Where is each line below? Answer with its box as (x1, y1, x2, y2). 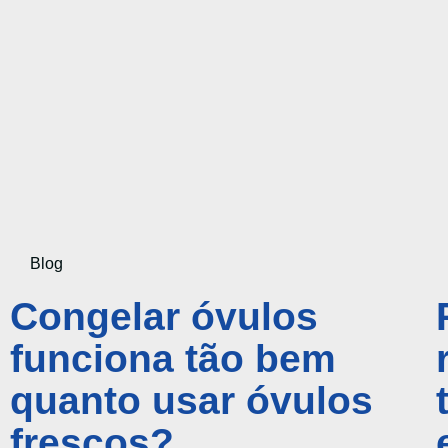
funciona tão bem (10, 336, 336, 380)
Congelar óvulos (10, 294, 318, 338)
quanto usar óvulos (10, 378, 373, 422)
